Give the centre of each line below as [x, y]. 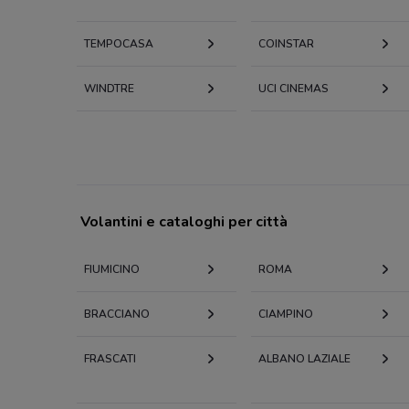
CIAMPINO [285, 314]
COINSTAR [286, 43]
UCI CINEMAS [293, 88]
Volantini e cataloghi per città [184, 221]
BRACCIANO [117, 314]
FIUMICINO [112, 269]
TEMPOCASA [119, 43]
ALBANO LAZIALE [304, 358]
